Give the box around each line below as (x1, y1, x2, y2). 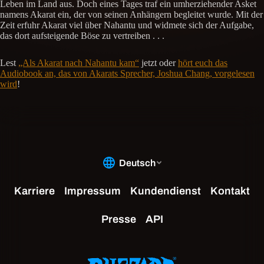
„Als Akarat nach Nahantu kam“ (18, 58, 139, 68)
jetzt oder (139, 58, 178, 68)
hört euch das (178, 58, 227, 68)
